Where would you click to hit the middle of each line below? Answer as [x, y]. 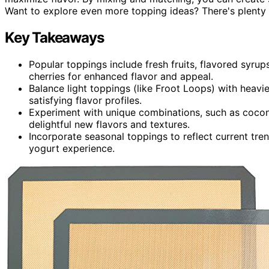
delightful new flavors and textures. [109, 125]
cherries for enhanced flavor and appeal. [121, 77]
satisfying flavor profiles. [85, 101]
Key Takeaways [54, 38]
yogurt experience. [72, 149]
